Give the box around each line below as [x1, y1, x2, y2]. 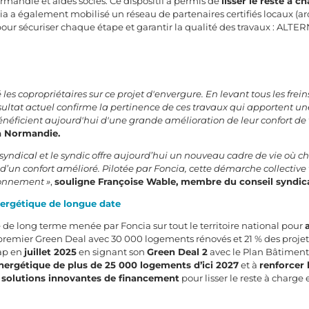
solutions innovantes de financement [1, 272, 180, 284]
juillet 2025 [24, 246, 77, 258]
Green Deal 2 [147, 246, 208, 258]
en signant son [77, 246, 148, 258]
